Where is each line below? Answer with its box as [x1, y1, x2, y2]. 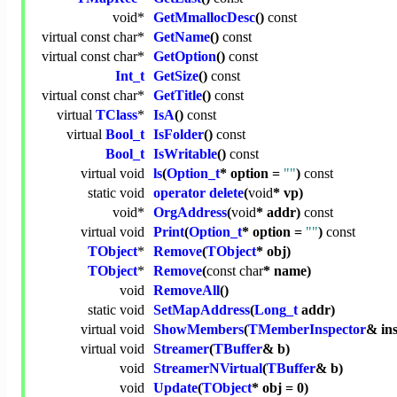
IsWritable [153, 146, 217, 162]
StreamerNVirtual [153, 361, 262, 377]
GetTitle [153, 88, 202, 104]
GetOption [153, 49, 216, 65]
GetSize [153, 68, 198, 84]
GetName [153, 29, 210, 45]
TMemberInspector [248, 322, 366, 338]
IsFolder [153, 127, 204, 143]
